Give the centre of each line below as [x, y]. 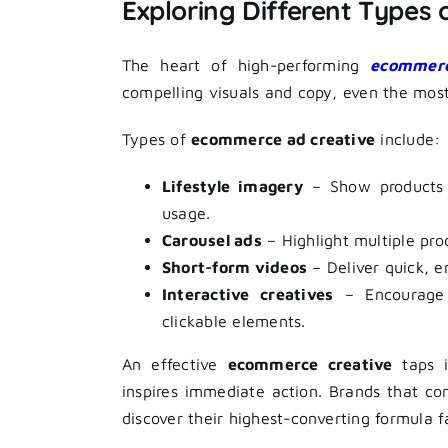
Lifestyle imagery [232, 185]
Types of [157, 138]
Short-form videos [235, 266]
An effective [175, 363]
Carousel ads [212, 239]
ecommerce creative [310, 363]
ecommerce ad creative [283, 138]
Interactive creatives [248, 293]
